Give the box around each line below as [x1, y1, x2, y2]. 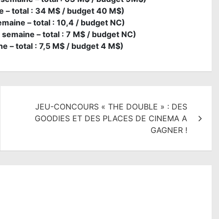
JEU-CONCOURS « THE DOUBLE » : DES [35, 102, 187, 112]
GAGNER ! [151, 125, 187, 135]
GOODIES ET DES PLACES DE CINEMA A [35, 113, 187, 124]
